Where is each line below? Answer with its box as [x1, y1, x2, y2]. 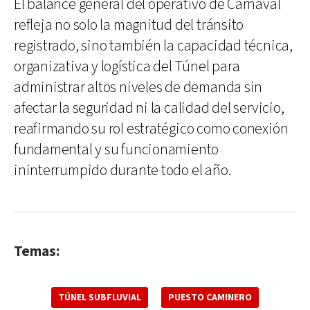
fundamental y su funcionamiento [14, 139, 219, 160]
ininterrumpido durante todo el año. [14, 160, 231, 181]
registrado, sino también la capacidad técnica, [14, 35, 293, 56]
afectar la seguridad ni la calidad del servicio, [14, 98, 284, 118]
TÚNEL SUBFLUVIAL [58, 291, 141, 304]
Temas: [14, 241, 60, 261]
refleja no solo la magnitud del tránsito [14, 15, 244, 35]
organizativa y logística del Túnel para [14, 56, 240, 77]
